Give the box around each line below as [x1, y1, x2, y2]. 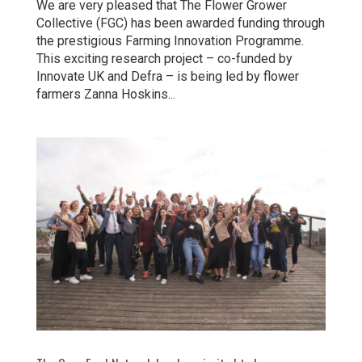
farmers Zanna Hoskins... [36, 86, 175, 103]
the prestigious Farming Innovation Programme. [36, 33, 304, 49]
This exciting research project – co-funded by [36, 51, 293, 67]
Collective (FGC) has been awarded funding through [36, 15, 325, 32]
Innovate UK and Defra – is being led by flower [36, 69, 299, 85]
